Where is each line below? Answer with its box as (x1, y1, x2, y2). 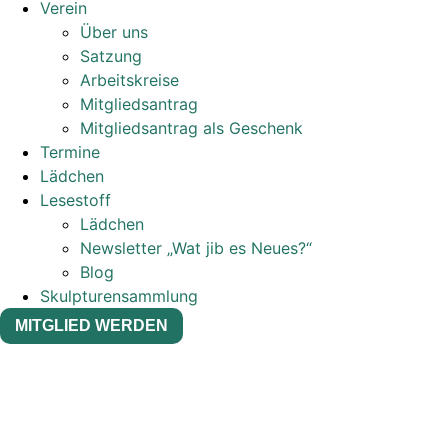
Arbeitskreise (80, 70, 179, 90)
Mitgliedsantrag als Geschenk (80, 118, 303, 138)
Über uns (80, 22, 148, 42)
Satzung (80, 46, 142, 66)
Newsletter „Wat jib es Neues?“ (80, 238, 312, 258)
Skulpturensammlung (40, 286, 198, 306)
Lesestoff (40, 190, 111, 210)
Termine (40, 142, 100, 162)
